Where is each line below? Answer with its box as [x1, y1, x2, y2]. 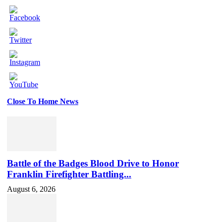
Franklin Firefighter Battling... [7, 169, 131, 180]
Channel [9, 123, 36, 132]
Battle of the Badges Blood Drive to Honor [7, 158, 179, 169]
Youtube [9, 114, 36, 123]
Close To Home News [7, 97, 78, 106]
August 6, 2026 [7, 185, 55, 194]
